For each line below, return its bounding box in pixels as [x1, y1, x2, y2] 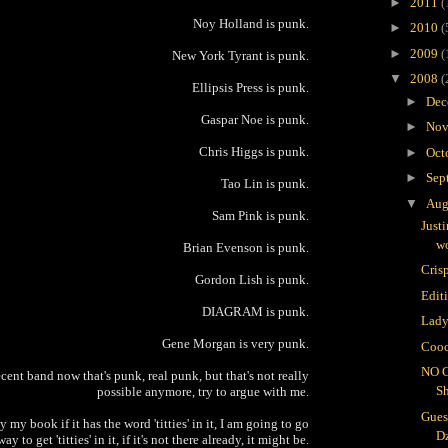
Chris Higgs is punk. [199, 143, 309, 159]
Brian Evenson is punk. [183, 239, 309, 255]
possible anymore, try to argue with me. [97, 383, 309, 399]
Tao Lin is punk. [221, 175, 309, 191]
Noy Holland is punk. [193, 15, 309, 31]
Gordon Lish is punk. [195, 271, 309, 287]
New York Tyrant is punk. [172, 47, 309, 63]
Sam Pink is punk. [212, 207, 309, 223]
